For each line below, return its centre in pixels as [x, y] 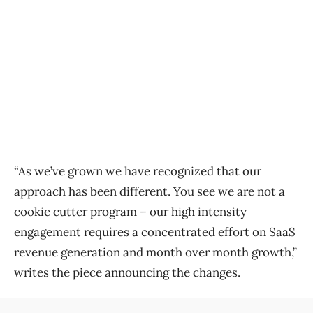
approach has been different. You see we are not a [150, 192]
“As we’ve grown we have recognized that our [138, 172]
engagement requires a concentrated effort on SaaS [155, 232]
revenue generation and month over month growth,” [155, 253]
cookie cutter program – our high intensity [130, 212]
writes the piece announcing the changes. [127, 273]
